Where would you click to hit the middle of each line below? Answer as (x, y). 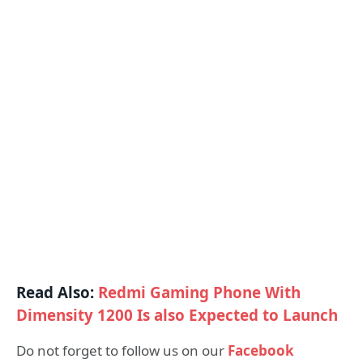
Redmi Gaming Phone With (199, 292)
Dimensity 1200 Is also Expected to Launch (177, 315)
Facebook (261, 350)
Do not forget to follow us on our (122, 350)
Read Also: (57, 292)
